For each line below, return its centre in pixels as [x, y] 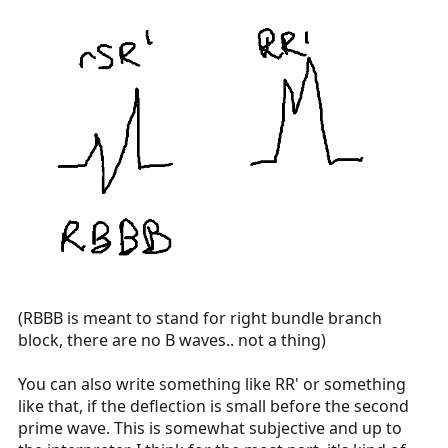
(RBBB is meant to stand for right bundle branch [200, 317]
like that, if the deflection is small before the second [213, 405]
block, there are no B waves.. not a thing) [172, 339]
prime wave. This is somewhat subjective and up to [210, 427]
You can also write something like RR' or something [212, 383]
